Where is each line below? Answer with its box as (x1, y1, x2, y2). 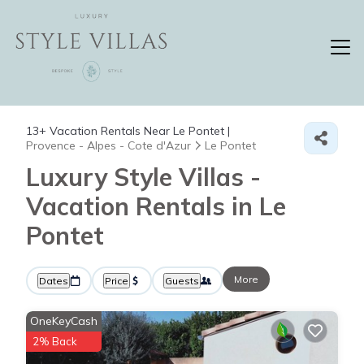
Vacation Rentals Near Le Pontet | (46, 123, 230, 138)
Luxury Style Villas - (26, 162, 261, 193)
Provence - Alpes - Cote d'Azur (26, 138, 191, 153)
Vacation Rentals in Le (26, 191, 286, 222)
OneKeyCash (30, 314, 97, 328)
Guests (165, 275, 199, 287)
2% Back (32, 335, 77, 348)
